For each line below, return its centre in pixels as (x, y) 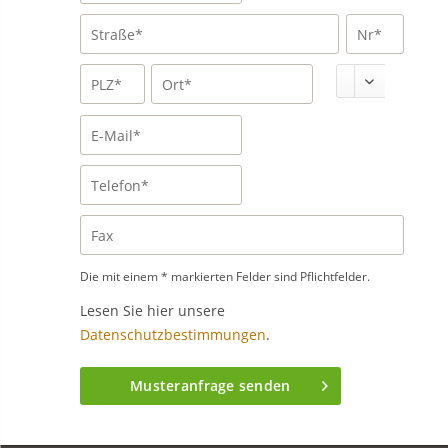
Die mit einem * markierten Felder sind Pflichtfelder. (225, 276)
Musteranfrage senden (210, 385)
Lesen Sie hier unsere (152, 310)
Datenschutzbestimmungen (173, 334)
